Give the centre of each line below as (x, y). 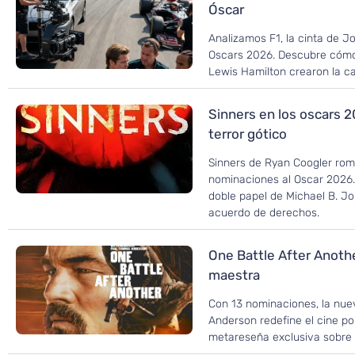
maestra (235, 275)
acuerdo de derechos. (264, 213)
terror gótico (248, 134)
